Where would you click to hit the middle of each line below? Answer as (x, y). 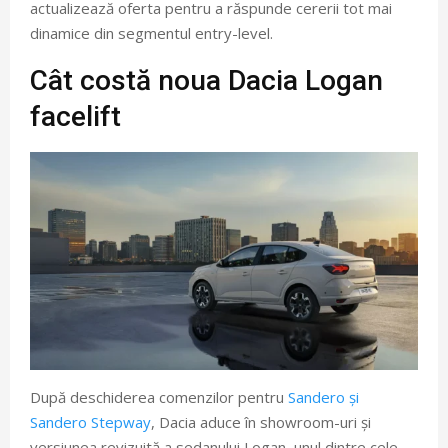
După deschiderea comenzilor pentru (159, 396)
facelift (75, 116)
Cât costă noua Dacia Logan (206, 80)
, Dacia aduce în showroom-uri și (261, 421)
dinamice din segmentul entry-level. (151, 32)
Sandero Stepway (90, 421)
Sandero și (323, 396)
